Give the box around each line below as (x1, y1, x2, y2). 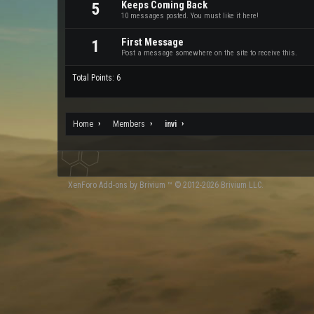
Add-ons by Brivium (99, 180, 165, 190)
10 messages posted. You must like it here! (121, 11, 259, 20)
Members (113, 119, 145, 129)
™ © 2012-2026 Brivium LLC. (165, 180, 264, 190)
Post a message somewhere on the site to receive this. (121, 48, 297, 57)
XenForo (68, 180, 99, 190)
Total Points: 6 (72, 73, 121, 83)
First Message (121, 36, 184, 48)
